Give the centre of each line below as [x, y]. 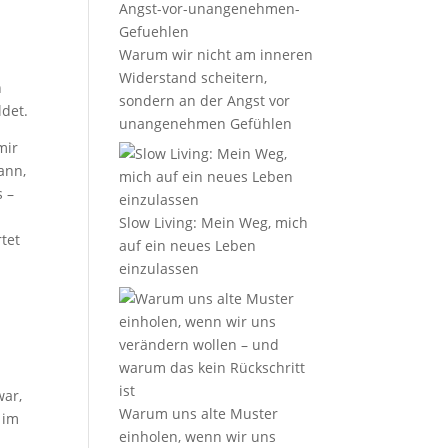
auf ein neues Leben [188, 245]
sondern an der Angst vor [205, 100]
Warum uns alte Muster [199, 413]
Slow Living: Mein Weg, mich [214, 222]
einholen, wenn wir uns [198, 436]
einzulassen [159, 268]
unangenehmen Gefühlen [206, 123]
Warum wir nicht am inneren [216, 54]
